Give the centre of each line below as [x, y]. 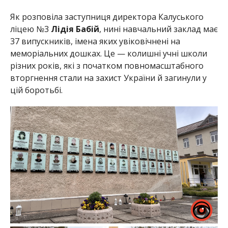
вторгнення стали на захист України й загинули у [108, 78]
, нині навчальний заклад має [158, 29]
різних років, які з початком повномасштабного [107, 66]
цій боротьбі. [36, 90]
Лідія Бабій [75, 29]
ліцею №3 [30, 29]
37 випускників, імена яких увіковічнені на [95, 41]
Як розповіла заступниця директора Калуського [107, 17]
